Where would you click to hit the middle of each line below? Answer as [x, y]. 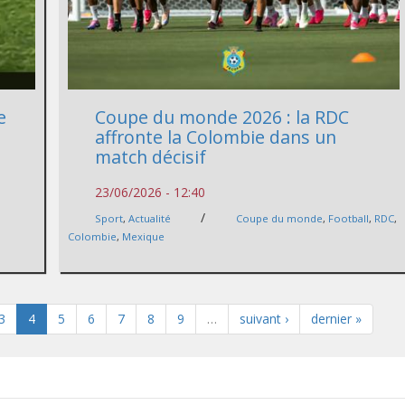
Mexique [144, 236]
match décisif [151, 156]
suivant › [264, 318]
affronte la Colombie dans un [216, 137]
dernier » [336, 318]
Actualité [150, 218]
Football [349, 218]
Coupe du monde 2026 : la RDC [222, 117]
